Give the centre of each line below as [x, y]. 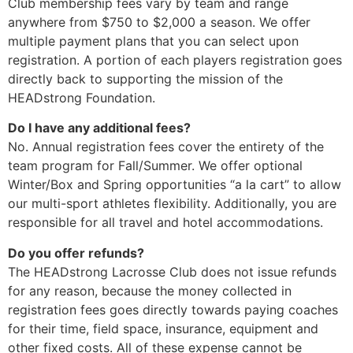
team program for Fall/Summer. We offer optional [155, 166]
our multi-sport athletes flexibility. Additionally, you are [172, 204]
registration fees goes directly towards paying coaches [173, 309]
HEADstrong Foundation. [82, 98]
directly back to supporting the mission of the [145, 79]
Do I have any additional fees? [99, 128]
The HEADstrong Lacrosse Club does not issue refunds [172, 271]
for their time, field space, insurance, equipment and [163, 328]
